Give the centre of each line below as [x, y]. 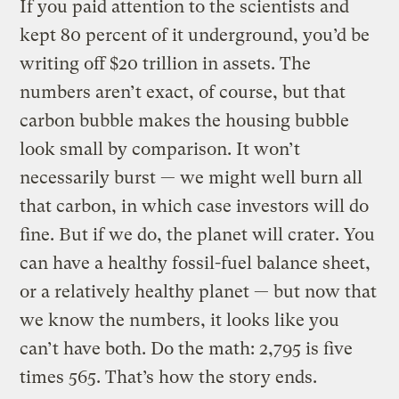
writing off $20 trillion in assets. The [166, 63]
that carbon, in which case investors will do [195, 206]
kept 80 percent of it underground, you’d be [195, 35]
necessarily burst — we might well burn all [191, 177]
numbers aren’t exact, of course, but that [183, 92]
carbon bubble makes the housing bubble [185, 120]
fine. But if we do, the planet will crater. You [198, 234]
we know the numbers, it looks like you [180, 320]
